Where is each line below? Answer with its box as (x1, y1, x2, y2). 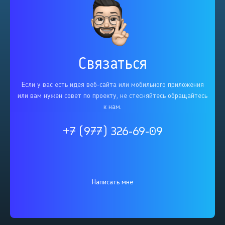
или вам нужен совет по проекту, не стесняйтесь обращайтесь (18, 91, 208, 100)
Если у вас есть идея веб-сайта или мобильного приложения (21, 80, 204, 89)
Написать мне (92, 178, 133, 187)
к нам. (103, 102, 122, 111)
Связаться (78, 54, 147, 73)
